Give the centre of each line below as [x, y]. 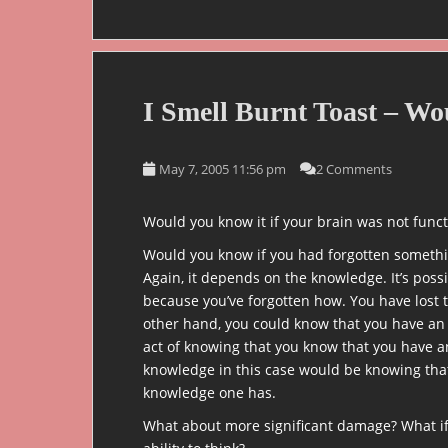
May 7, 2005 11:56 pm [222, 168]
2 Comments [354, 168]
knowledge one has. [209, 392]
